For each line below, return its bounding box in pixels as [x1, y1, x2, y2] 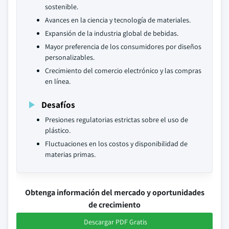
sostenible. [45, 2, 78, 11]
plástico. [45, 126, 71, 135]
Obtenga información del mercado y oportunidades [25, 187, 204, 198]
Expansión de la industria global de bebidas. [45, 29, 178, 38]
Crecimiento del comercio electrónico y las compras [45, 66, 201, 75]
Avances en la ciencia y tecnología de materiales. [45, 15, 191, 25]
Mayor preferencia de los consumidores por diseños [45, 42, 201, 51]
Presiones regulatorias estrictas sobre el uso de [45, 115, 188, 124]
